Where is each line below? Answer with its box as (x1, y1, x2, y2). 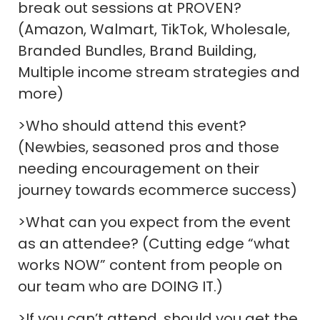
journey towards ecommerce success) (18, 179, 297, 200)
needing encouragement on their (18, 158, 259, 179)
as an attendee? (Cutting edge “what (18, 233, 290, 254)
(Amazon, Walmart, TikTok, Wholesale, (18, 19, 290, 39)
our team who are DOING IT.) (18, 276, 223, 296)
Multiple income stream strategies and (18, 61, 300, 82)
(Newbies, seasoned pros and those (18, 136, 279, 157)
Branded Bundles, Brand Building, (18, 40, 256, 61)
